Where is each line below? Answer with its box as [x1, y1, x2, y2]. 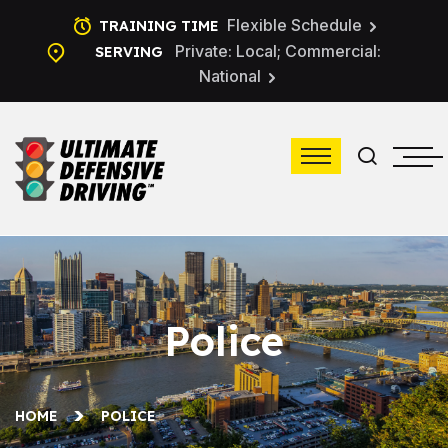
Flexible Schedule [226, 15, 362, 35]
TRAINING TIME [98, 17, 219, 35]
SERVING [95, 43, 167, 61]
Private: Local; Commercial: [175, 41, 381, 61]
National [199, 66, 261, 86]
